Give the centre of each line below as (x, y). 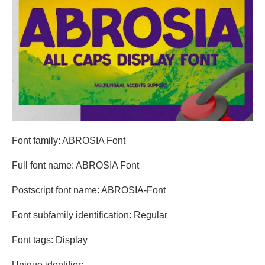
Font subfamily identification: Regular (90, 215)
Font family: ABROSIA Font (69, 140)
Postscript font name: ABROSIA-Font (89, 190)
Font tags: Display (50, 240)
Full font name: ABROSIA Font (75, 165)
